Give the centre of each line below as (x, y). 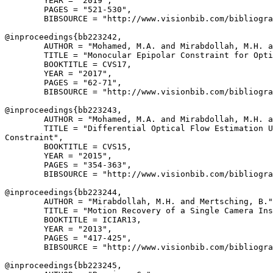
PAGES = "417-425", (68, 238)
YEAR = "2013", (58, 229)
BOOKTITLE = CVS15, (68, 147)
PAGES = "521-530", (68, 9)
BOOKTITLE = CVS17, (68, 64)
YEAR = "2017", (58, 73)
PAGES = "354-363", (68, 165)
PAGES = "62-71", (63, 83)
